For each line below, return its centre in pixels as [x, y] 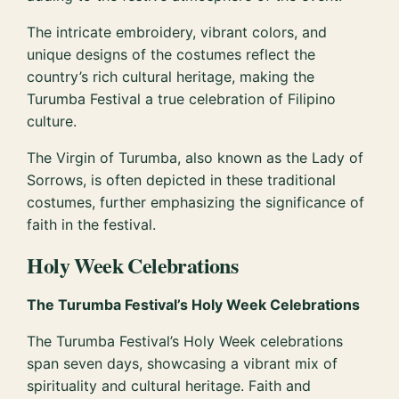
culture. [52, 121]
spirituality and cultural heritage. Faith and [169, 385]
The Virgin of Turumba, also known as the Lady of [195, 157]
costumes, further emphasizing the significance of [196, 202]
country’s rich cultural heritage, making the [171, 76]
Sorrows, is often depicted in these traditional [182, 179]
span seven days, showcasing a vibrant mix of [183, 363]
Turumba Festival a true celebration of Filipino [182, 98]
